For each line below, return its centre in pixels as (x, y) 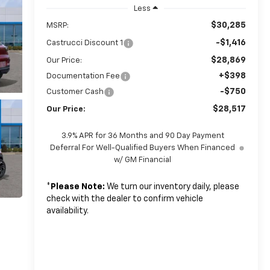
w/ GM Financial (143, 160)
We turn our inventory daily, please (172, 187)
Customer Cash (75, 92)
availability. (67, 211)
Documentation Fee (83, 76)
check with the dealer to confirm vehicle (124, 199)
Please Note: (77, 187)
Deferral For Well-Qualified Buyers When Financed (143, 148)
